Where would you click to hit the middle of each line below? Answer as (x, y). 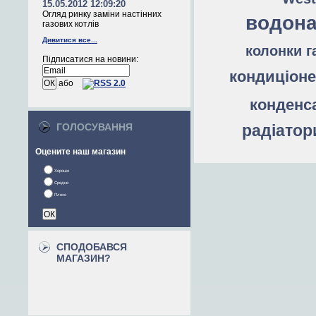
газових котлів (71, 24)
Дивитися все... (70, 40)
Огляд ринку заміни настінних (102, 14)
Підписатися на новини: (90, 59)
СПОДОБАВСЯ (92, 247)
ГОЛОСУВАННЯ (95, 127)
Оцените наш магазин (80, 152)
